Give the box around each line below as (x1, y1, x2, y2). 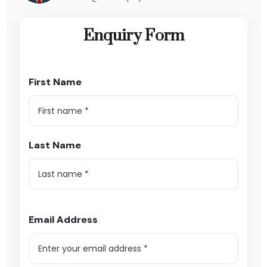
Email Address (29, 213, 98, 226)
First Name (29, 76, 82, 89)
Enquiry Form (83, 26, 184, 46)
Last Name (29, 139, 81, 152)
